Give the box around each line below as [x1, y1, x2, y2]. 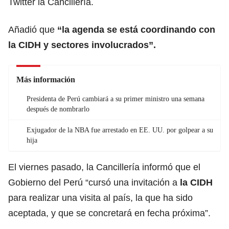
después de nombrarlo [27, 105, 89, 113]
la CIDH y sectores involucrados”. [8, 39, 156, 50]
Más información [16, 75, 75, 84]
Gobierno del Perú [8, 177, 85, 188]
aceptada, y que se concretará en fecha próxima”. [8, 208, 211, 218]
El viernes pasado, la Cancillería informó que [8, 162, 193, 172]
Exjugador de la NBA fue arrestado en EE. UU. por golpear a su [27, 126, 213, 134]
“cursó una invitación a [85, 177, 177, 188]
